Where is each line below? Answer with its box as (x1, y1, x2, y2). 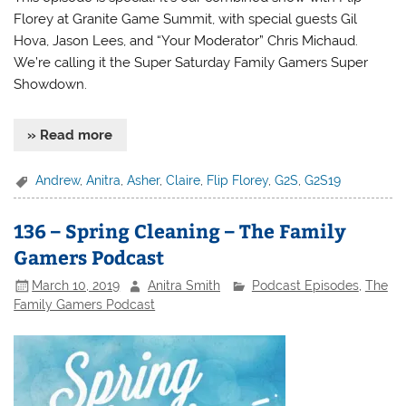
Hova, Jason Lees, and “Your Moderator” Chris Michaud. (14, 32, 359, 49)
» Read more (27, 127, 113, 144)
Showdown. (14, 75, 88, 92)
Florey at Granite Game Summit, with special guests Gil (14, 10, 358, 27)
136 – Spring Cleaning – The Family (14, 217, 347, 245)
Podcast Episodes (251, 277, 359, 293)
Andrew (35, 172, 81, 188)
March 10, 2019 (32, 277, 121, 293)
